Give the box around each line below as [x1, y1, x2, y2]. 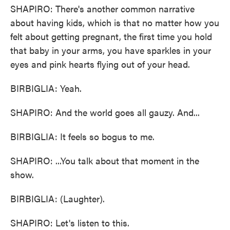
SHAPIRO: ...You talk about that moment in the [10, 154, 199, 167]
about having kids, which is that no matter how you [10, 16, 219, 29]
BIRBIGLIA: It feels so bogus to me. [10, 130, 155, 143]
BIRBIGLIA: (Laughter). [10, 192, 105, 205]
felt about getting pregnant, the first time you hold [10, 30, 212, 43]
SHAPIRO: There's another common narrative [10, 2, 195, 15]
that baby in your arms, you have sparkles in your [10, 44, 211, 56]
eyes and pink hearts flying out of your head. [10, 57, 190, 70]
